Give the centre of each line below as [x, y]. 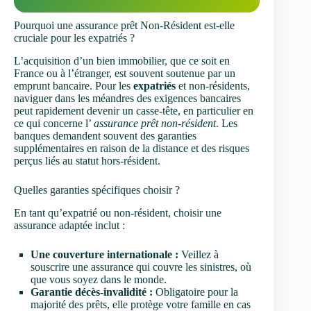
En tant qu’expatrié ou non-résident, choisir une [118, 212]
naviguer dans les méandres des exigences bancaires [127, 99]
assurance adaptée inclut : [69, 225]
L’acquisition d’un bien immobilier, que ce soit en [122, 61]
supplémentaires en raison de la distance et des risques [132, 149]
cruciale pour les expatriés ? [74, 38]
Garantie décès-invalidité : [92, 292]
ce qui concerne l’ [54, 124]
